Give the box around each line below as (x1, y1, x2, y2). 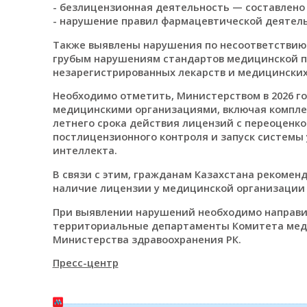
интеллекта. (52, 143, 117, 158)
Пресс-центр (52, 256, 119, 270)
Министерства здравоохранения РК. (52, 232, 241, 246)
